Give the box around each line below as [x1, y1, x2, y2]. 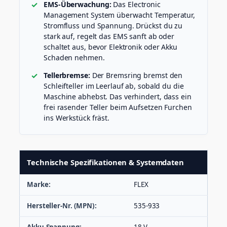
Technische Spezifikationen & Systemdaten [27, 157, 184, 168]
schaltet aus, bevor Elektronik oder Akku [44, 42, 177, 52]
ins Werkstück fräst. [44, 113, 110, 123]
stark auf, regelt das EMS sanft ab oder [44, 31, 175, 42]
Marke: [27, 180, 51, 190]
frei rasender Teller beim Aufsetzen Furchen [44, 102, 192, 112]
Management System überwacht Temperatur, [44, 10, 196, 20]
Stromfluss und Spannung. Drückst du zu [44, 21, 183, 31]
